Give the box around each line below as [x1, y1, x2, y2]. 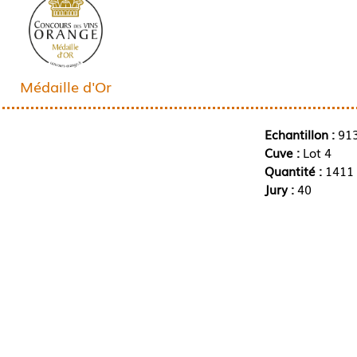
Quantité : [264, 161, 325, 179]
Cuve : [264, 143, 303, 161]
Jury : [264, 179, 297, 198]
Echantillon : [264, 124, 335, 143]
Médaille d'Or [19, 75, 112, 96]
